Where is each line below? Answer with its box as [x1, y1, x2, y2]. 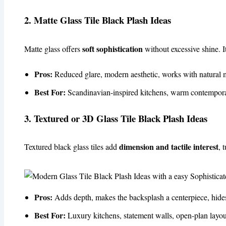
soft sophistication [82, 42, 143, 54]
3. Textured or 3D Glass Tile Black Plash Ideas [24, 111, 207, 125]
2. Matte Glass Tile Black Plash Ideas [24, 13, 171, 27]
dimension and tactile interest [119, 140, 218, 152]
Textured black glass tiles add [24, 141, 119, 152]
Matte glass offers [24, 43, 82, 54]
